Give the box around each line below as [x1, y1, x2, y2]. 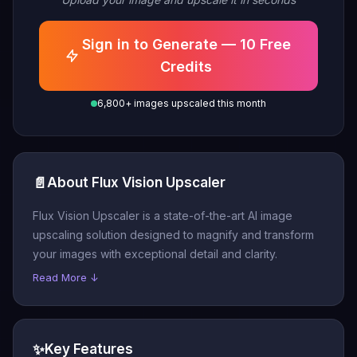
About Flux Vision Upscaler [47, 175, 226, 190]
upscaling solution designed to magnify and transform [33, 228, 314, 241]
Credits [160, 58, 213, 75]
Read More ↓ [33, 271, 99, 284]
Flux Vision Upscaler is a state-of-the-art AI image [33, 209, 292, 222]
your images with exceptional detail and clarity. [33, 247, 277, 261]
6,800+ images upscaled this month [97, 97, 266, 109]
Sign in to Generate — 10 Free [81, 36, 291, 53]
